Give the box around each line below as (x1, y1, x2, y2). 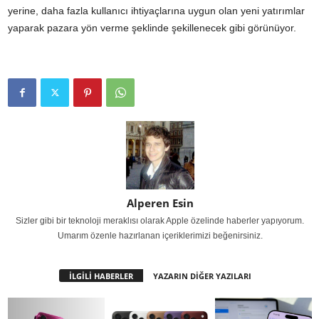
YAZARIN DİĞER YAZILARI (152, 271, 251, 282)
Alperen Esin (126, 196, 194, 211)
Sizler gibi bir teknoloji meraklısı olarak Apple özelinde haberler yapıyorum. (16, 216, 304, 226)
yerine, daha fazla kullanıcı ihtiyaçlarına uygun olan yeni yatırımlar (8, 5, 305, 17)
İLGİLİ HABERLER (68, 271, 133, 282)
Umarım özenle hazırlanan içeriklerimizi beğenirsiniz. (57, 231, 263, 241)
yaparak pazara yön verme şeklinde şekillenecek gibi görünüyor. (8, 22, 296, 34)
